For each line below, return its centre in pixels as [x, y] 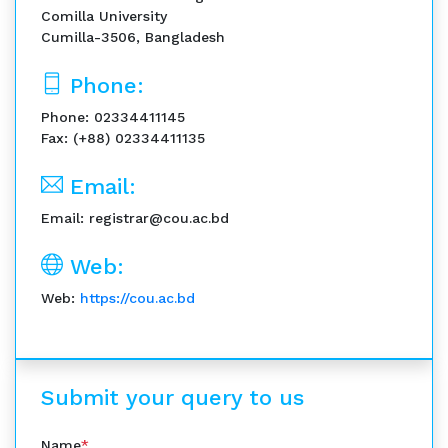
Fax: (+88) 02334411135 [123, 138]
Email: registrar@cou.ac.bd [135, 218]
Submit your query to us [172, 397]
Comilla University [104, 16]
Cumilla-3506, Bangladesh [133, 37]
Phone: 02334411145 [113, 117]
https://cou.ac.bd [137, 298]
